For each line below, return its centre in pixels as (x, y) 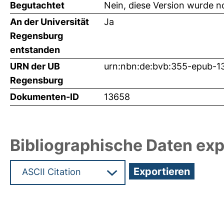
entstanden (35, 49)
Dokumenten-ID (44, 96)
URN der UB (35, 66)
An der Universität (49, 21)
